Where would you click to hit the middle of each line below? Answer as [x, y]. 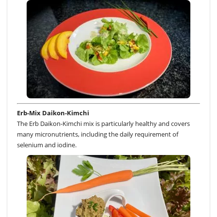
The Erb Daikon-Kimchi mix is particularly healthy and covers [103, 123]
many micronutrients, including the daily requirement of [98, 134]
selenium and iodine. [47, 145]
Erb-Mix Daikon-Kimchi [53, 113]
